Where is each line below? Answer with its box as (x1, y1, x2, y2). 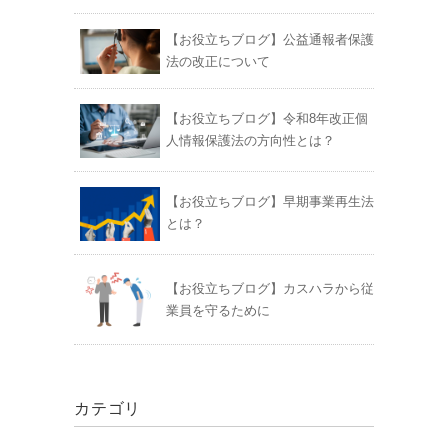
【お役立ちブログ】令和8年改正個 (166, 111, 368, 127)
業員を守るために (166, 303, 270, 319)
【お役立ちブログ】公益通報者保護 (166, 32, 374, 48)
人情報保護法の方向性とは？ (166, 133, 335, 149)
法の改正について (166, 54, 270, 70)
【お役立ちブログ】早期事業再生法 (166, 194, 374, 210)
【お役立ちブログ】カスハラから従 (166, 281, 374, 297)
